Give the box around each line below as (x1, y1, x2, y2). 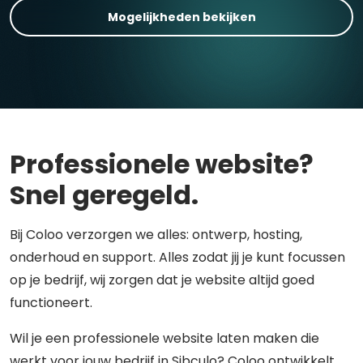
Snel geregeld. (10, 177, 199, 213)
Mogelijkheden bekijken (107, 8, 256, 25)
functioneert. (10, 293, 92, 312)
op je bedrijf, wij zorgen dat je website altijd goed (10, 271, 314, 289)
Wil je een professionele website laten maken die (10, 329, 319, 348)
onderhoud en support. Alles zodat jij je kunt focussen (10, 248, 345, 267)
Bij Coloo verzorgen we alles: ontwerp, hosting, (10, 225, 302, 244)
